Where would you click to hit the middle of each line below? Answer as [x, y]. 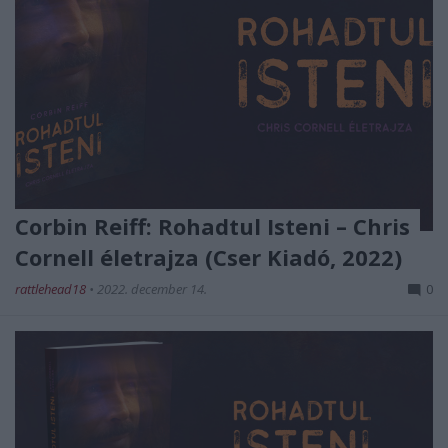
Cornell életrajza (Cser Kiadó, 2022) [208, 257]
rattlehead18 [52, 289]
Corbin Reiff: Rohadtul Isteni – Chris [212, 226]
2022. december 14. [152, 289]
